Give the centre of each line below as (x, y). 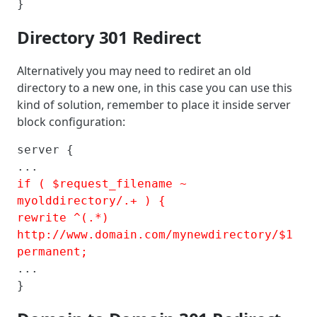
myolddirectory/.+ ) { (91, 200)
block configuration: (71, 121)
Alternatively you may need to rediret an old (134, 70)
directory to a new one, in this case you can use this (155, 87)
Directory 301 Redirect (109, 38)
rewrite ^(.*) (63, 217)
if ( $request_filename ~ (102, 183)
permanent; (52, 251)
